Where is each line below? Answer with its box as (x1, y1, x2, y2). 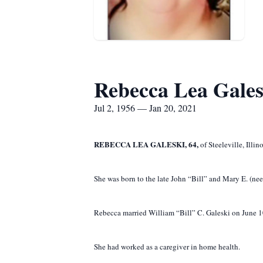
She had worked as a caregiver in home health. (94, 241, 240, 252)
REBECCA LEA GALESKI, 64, (94, 139, 200, 150)
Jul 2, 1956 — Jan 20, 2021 (94, 102, 197, 114)
